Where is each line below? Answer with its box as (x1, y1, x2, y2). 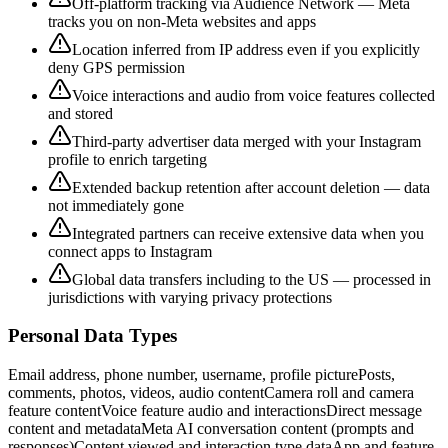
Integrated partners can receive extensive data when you (72, 224, 424, 242)
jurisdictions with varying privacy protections (48, 288, 332, 306)
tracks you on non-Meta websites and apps (48, 12, 316, 30)
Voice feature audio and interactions (101, 402, 326, 420)
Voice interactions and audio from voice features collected (72, 86, 435, 104)
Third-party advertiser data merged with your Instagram (72, 132, 421, 150)
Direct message (326, 402, 422, 420)
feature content (8, 402, 101, 420)
